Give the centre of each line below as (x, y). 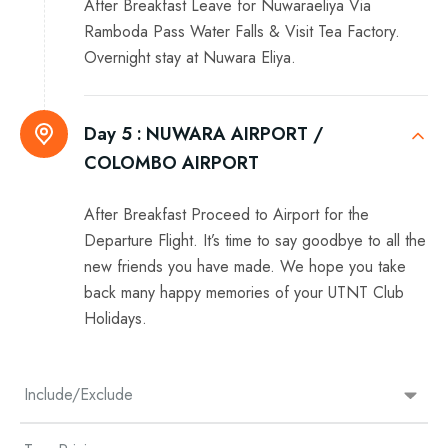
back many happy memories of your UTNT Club (244, 293)
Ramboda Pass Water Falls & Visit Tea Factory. (242, 32)
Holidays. (115, 319)
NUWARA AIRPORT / (234, 134)
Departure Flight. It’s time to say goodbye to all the (255, 241)
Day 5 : (113, 134)
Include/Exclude (78, 395)
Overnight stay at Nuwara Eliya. (190, 58)
